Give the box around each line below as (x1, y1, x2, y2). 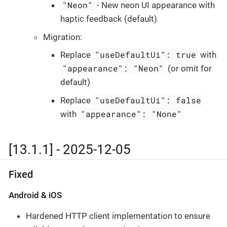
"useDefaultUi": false (95, 94, 202, 105)
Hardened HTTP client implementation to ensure (26, 211, 210, 221)
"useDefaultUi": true (95, 49, 197, 60)
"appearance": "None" (81, 108, 182, 119)
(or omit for (166, 63, 212, 74)
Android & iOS (9, 190, 62, 201)
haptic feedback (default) (60, 14, 157, 24)
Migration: (43, 31, 82, 42)
